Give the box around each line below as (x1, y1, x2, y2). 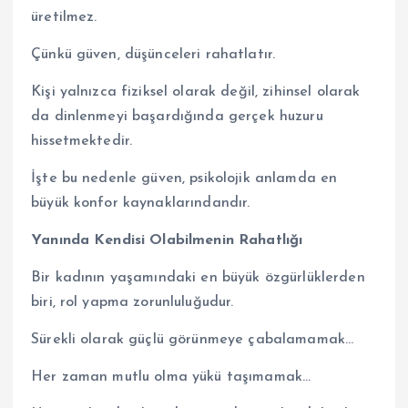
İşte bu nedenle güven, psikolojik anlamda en (31, 170, 338, 186)
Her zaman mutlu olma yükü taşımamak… (31, 370, 311, 385)
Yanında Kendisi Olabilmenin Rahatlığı (31, 232, 303, 248)
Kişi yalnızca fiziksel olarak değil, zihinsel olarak (31, 84, 361, 99)
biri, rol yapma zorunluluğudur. (31, 294, 234, 310)
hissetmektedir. (31, 133, 133, 148)
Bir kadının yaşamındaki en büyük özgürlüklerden (31, 270, 365, 285)
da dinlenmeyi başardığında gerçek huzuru (31, 108, 323, 124)
